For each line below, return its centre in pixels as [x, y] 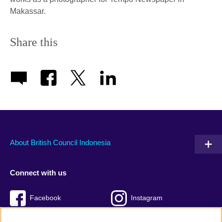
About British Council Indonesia [60, 142]
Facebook [45, 198]
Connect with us [38, 173]
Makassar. [29, 11]
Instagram [147, 198]
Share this [34, 42]
